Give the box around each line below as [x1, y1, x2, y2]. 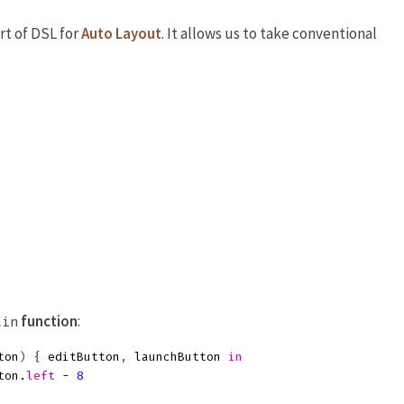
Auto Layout [81, 23, 161, 43]
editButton [48, 350, 120, 363]
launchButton [134, 350, 221, 363]
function [21, 311, 78, 331]
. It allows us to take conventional [161, 23, 377, 43]
